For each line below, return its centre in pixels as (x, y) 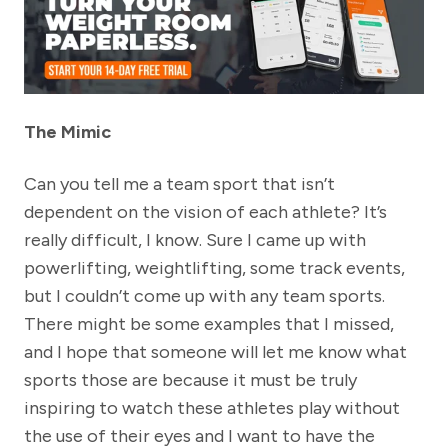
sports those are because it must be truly (190, 380)
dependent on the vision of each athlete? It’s (205, 212)
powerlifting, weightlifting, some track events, (214, 268)
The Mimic (67, 132)
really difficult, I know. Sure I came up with (195, 240)
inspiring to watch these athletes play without (212, 408)
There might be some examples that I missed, (209, 324)
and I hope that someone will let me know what (215, 352)
